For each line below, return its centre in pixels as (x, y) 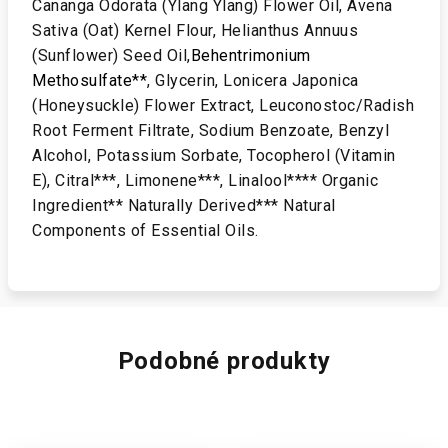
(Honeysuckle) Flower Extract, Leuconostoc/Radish (223, 105)
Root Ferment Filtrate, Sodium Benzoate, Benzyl (210, 130)
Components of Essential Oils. (145, 230)
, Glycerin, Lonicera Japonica (253, 80)
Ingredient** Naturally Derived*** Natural (184, 205)
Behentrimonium (250, 55)
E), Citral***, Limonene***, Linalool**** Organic (205, 180)
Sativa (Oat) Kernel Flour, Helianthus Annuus (195, 30)
